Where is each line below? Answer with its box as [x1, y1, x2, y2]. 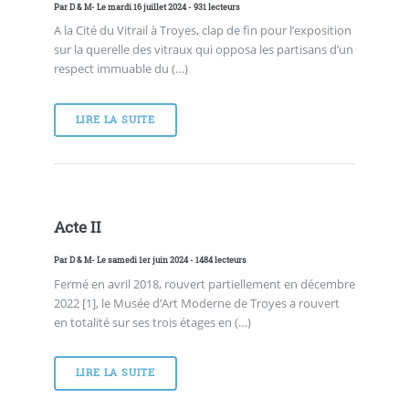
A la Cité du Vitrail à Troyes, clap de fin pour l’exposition [53, 22, 351, 39]
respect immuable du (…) [53, 60, 188, 78]
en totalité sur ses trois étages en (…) [53, 313, 251, 330]
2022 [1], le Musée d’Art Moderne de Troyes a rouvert [53, 294, 340, 311]
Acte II [53, 216, 101, 237]
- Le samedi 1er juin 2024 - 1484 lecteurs [90, 254, 246, 267]
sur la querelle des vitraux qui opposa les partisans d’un [53, 41, 353, 58]
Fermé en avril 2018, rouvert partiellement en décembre [53, 275, 355, 292]
